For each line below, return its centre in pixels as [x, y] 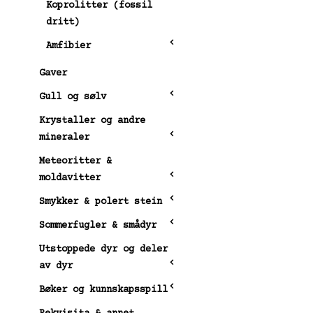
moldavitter [70, 178]
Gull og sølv [73, 97]
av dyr [56, 266]
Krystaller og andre [92, 121]
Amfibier [68, 46]
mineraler [64, 137]
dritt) [63, 22]
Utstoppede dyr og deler [103, 249]
